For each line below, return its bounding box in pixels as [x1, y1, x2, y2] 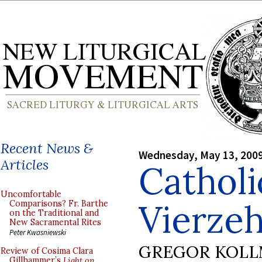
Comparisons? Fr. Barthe [9, 198, 108, 209]
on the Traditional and [9, 208, 99, 218]
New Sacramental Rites [9, 217, 101, 227]
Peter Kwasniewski [9, 227, 66, 237]
